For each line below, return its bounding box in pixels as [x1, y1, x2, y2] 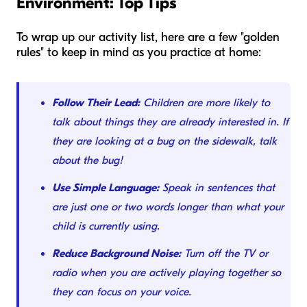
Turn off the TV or [181, 247, 268, 260]
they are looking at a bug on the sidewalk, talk [52, 135, 277, 148]
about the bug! [52, 154, 123, 167]
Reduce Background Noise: [52, 247, 181, 260]
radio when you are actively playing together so [52, 267, 281, 280]
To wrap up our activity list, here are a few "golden [16, 30, 280, 45]
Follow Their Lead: [52, 97, 140, 110]
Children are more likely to [140, 97, 270, 110]
